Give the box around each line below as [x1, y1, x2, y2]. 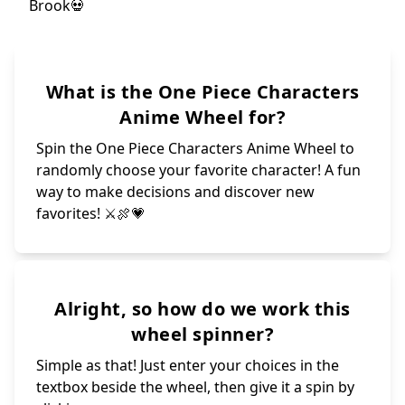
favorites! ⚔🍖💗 [36, 202, 146, 223]
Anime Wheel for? [119, 104, 286, 129]
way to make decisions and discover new [36, 181, 315, 202]
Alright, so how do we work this [54, 296, 351, 321]
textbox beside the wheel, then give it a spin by [36, 376, 354, 397]
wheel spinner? [131, 321, 274, 346]
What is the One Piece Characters [45, 79, 360, 104]
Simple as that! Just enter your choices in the [36, 354, 339, 375]
